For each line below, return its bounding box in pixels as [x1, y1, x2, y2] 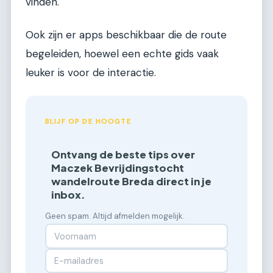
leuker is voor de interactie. [26, 65, 156, 79]
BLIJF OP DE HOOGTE [45, 116, 132, 126]
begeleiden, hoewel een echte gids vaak [26, 46, 219, 60]
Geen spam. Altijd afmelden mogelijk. [45, 211, 185, 222]
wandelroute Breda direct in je [51, 175, 212, 188]
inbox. [51, 188, 86, 202]
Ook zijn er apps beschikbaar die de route [26, 27, 227, 41]
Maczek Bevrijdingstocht [51, 161, 185, 175]
